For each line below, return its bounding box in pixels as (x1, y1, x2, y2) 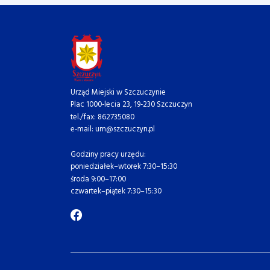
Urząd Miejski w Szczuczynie (71, 86, 166, 99)
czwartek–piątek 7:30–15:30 (71, 185, 162, 198)
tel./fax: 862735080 (71, 110, 139, 124)
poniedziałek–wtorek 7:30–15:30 (71, 160, 177, 174)
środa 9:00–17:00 (71, 172, 131, 186)
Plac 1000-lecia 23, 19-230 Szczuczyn (71, 98, 197, 111)
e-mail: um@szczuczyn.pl (71, 123, 155, 136)
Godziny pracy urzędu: (71, 148, 151, 161)
